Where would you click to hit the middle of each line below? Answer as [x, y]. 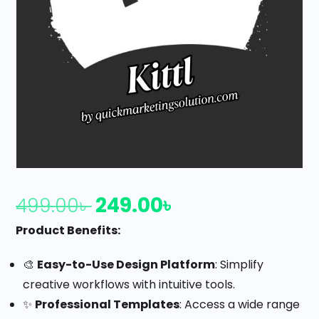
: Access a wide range [240, 305]
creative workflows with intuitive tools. [129, 285]
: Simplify [240, 265]
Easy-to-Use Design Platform [126, 265]
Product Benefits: [68, 231]
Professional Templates [108, 305]
